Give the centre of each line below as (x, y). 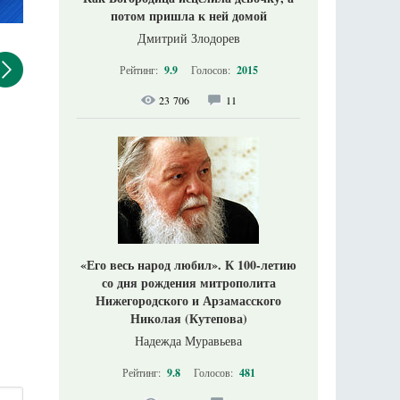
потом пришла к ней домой (188, 16)
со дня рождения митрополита (188, 283)
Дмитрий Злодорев (188, 38)
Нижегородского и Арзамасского (188, 300)
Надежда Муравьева (188, 341)
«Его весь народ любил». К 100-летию (188, 265)
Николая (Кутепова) (188, 318)
